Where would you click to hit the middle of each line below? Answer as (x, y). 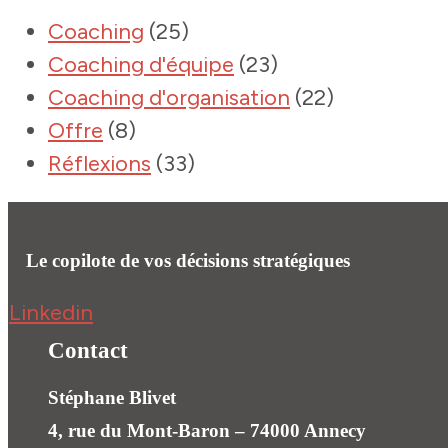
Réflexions (99, 163)
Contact (88, 350)
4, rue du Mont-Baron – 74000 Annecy (207, 430)
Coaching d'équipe (141, 64)
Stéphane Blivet (112, 397)
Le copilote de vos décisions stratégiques (188, 260)
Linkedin (51, 312)
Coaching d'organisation (169, 97)
